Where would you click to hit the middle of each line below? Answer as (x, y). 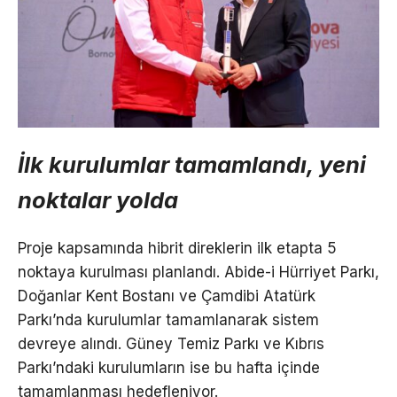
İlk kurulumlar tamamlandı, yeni (192, 164)
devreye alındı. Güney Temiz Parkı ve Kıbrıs (171, 343)
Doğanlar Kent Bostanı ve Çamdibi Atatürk (167, 296)
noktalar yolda (98, 199)
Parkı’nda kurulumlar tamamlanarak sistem (168, 319)
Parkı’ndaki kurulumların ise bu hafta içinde (169, 367)
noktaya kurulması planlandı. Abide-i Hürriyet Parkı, (198, 272)
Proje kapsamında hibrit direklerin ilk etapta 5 (177, 248)
